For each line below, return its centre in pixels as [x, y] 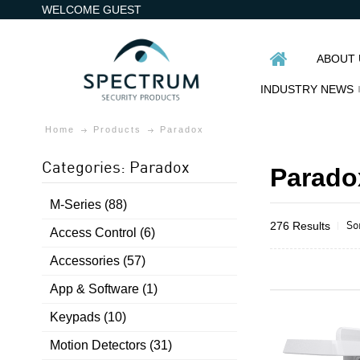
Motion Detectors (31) [111, 345]
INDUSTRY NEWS [307, 90]
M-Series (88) [89, 205]
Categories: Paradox [116, 166]
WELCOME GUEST [92, 10]
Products [118, 129]
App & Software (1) [104, 289]
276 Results [300, 225]
